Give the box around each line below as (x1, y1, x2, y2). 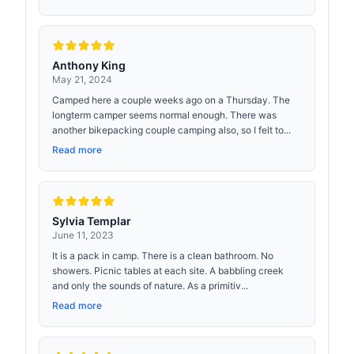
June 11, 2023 (52, 229, 114, 241)
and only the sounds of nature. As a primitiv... (52, 280, 248, 292)
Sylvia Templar (52, 214, 131, 228)
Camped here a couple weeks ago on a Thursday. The (52, 94, 290, 106)
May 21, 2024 (52, 73, 112, 85)
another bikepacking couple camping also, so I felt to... (52, 124, 291, 136)
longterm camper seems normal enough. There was (52, 109, 277, 121)
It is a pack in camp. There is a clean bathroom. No (52, 250, 273, 262)
